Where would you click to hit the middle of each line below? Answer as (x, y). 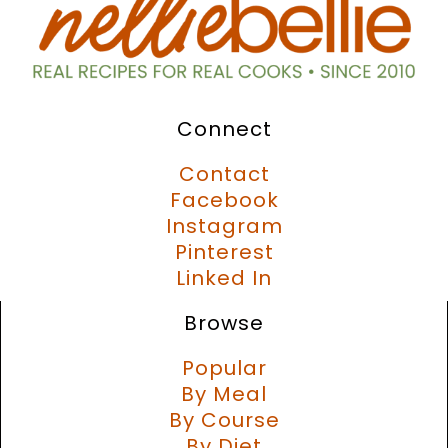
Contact (224, 173)
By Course (224, 419)
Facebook (224, 199)
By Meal (224, 393)
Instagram (224, 225)
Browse (224, 322)
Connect (224, 128)
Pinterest (224, 251)
